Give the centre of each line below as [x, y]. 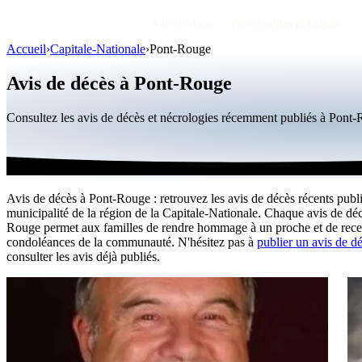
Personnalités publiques [286, 24]
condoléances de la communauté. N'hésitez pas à [132, 242]
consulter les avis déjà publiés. [83, 256]
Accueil [26, 49]
